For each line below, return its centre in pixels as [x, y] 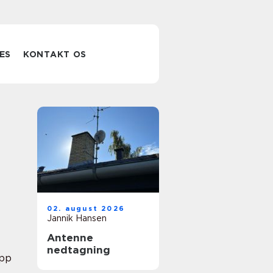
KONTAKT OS [55, 54]
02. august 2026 [86, 208]
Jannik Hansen [77, 218]
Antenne [70, 238]
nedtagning [79, 250]
